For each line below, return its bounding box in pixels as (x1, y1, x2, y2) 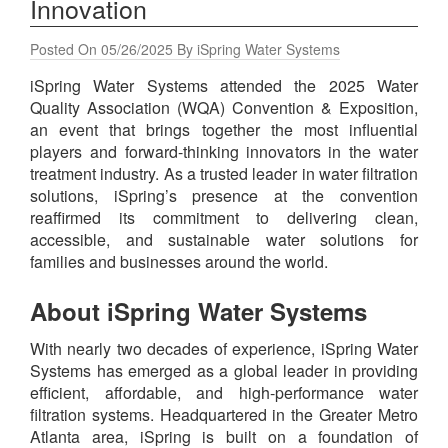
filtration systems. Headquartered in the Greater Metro (30, 403, 418, 427)
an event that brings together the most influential (30, 118, 418, 142)
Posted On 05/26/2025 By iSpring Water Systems (30, 39, 340, 60)
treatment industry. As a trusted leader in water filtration (30, 162, 418, 186)
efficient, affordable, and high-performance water (30, 381, 418, 405)
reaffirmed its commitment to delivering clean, (30, 206, 418, 230)
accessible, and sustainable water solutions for (30, 228, 418, 252)
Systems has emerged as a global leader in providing (30, 359, 418, 383)
